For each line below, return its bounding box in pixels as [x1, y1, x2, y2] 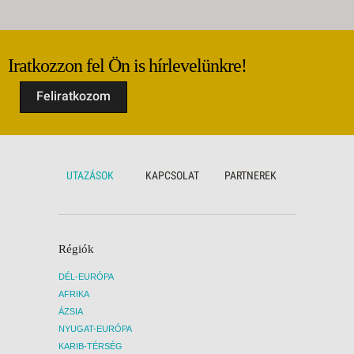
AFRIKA [58, 289, 89, 299]
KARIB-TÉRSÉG [58, 341, 122, 351]
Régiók [58, 243, 94, 255]
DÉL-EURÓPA [58, 272, 114, 281]
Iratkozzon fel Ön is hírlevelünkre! [8, 55, 247, 76]
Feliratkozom [36, 88, 111, 104]
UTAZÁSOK [66, 169, 114, 182]
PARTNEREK [224, 169, 277, 182]
